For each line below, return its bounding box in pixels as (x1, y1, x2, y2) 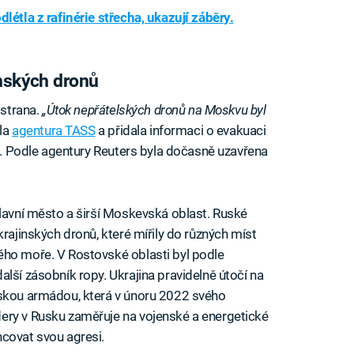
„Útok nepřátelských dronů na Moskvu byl (41, 102, 266, 119)
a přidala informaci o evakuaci (95, 122, 266, 139)
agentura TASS (12, 122, 96, 139)
